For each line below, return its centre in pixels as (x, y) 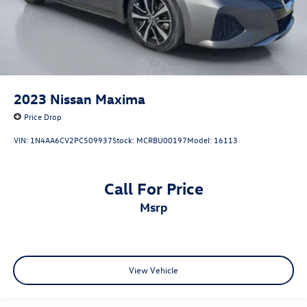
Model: (200, 140)
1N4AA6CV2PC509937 (71, 140)
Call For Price (153, 187)
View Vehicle (153, 270)
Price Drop (43, 117)
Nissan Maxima (98, 99)
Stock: (124, 140)
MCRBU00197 (162, 140)
